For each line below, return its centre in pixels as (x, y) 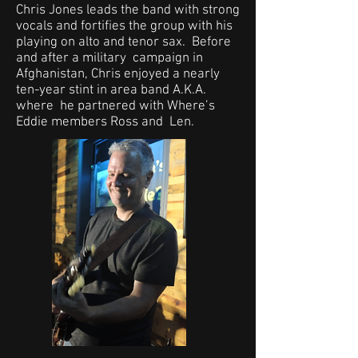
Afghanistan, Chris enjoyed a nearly (118, 74)
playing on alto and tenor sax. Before (123, 42)
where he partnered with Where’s (115, 106)
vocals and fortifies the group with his (124, 26)
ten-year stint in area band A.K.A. (111, 90)
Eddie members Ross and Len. (108, 122)
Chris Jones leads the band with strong (128, 10)
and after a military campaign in (109, 58)
